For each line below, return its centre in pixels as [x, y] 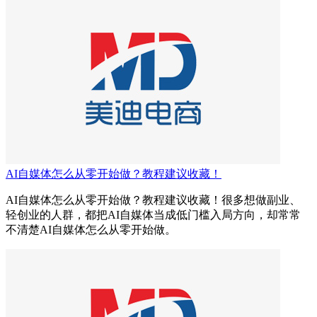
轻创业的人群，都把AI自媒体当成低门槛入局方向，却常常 [153, 215]
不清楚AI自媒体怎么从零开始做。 [91, 230]
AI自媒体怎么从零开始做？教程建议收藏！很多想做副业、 [153, 200]
